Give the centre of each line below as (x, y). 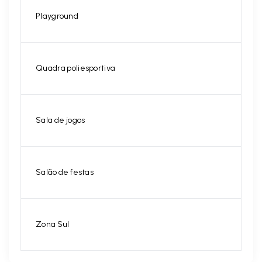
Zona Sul (53, 225)
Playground (57, 16)
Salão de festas (65, 173)
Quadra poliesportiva (76, 68)
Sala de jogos (61, 120)
